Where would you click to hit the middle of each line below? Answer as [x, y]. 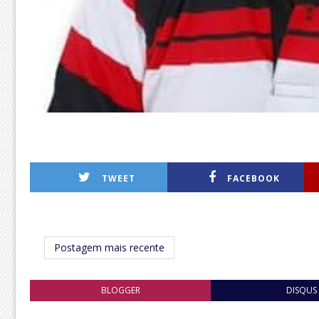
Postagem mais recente [109, 247]
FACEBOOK [254, 178]
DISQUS [302, 290]
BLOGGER [120, 290]
